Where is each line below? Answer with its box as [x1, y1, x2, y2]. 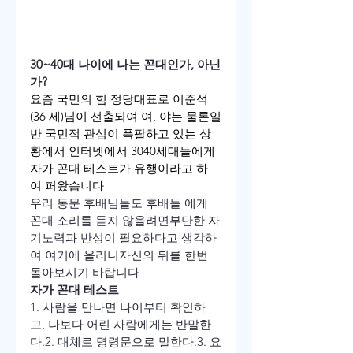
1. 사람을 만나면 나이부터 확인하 [30, 299, 206, 315]
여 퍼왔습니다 [30, 178, 104, 194]
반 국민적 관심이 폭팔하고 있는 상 [30, 126, 211, 142]
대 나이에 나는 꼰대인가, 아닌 [63, 57, 221, 72]
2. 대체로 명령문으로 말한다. [45, 334, 197, 350]
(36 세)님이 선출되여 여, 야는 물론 [30, 109, 210, 124]
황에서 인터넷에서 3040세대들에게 [30, 143, 215, 159]
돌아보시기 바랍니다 [30, 265, 139, 281]
